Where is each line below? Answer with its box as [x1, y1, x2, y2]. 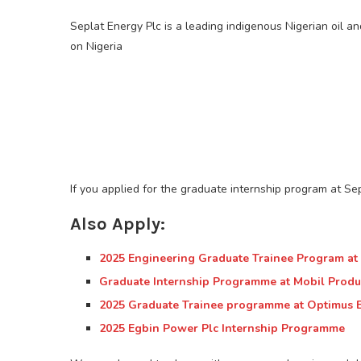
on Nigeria [70, 39, 122, 55]
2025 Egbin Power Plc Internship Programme [99, 321, 345, 337]
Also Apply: [70, 214, 165, 235]
